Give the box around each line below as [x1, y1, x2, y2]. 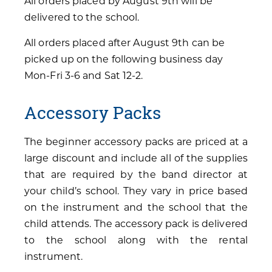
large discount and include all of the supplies [24, 152, 248, 165]
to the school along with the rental [24, 234, 248, 246]
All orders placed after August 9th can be [24, 36, 225, 49]
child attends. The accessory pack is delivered [24, 218, 248, 230]
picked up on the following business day [24, 53, 223, 65]
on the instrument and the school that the [24, 202, 248, 214]
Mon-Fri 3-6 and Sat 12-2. [24, 69, 143, 81]
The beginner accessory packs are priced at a [24, 136, 248, 148]
